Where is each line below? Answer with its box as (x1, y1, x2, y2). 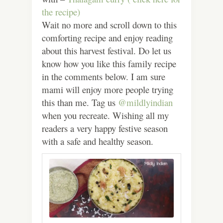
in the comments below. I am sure (42, 70, 165, 83)
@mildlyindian (118, 96, 173, 109)
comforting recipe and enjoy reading (42, 31, 173, 44)
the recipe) (42, 5, 80, 18)
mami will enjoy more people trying (42, 83, 173, 96)
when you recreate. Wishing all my (42, 109, 169, 121)
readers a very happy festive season (42, 121, 168, 134)
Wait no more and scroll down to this (42, 18, 177, 31)
